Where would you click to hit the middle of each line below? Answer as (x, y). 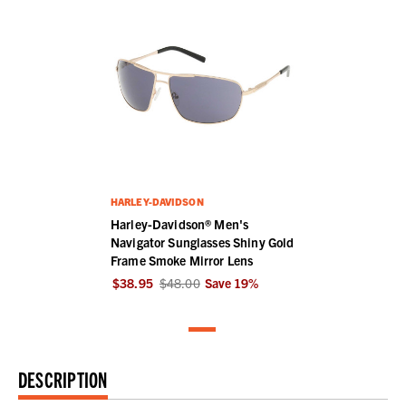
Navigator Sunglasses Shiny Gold (203, 242)
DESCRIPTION (63, 379)
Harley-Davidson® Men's (180, 223)
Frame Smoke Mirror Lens (182, 260)
